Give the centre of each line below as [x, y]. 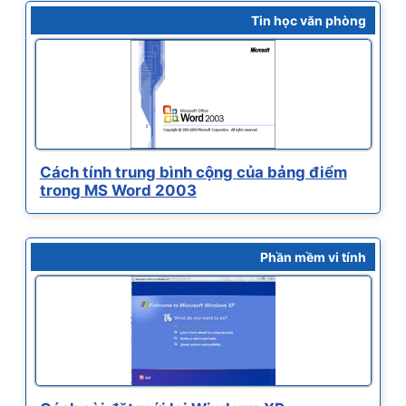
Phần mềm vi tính [314, 257]
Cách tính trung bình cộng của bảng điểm [193, 173]
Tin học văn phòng [309, 21]
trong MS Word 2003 [118, 191]
